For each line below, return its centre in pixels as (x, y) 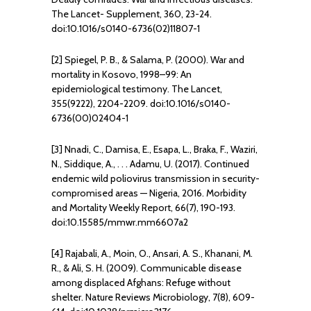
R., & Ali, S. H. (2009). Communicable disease (146, 268)
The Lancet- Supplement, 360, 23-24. (132, 14)
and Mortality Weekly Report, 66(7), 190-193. (143, 208)
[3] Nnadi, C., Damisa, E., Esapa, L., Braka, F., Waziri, (154, 150)
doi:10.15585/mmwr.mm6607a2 (120, 222)
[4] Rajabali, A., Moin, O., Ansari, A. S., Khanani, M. (152, 254)
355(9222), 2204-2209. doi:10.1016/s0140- (141, 104)
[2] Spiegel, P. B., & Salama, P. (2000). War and (148, 60)
